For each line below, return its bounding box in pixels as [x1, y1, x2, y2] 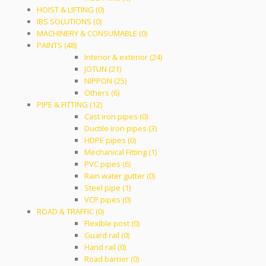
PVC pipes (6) [84, 159, 131, 169]
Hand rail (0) [84, 242, 126, 252]
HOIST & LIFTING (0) [37, 4, 104, 15]
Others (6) [84, 87, 120, 98]
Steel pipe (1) [84, 182, 131, 193]
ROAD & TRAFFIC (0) [37, 206, 104, 217]
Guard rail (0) [84, 230, 130, 240]
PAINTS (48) [37, 40, 77, 50]
